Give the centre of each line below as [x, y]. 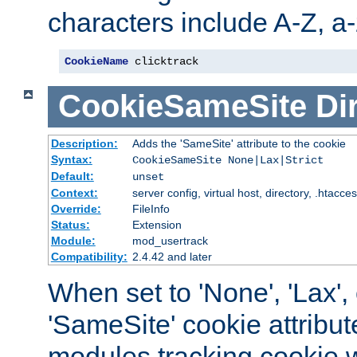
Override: [76, 208]
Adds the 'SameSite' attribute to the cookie [239, 143]
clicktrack [163, 62]
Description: [84, 143]
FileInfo [151, 208]
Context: [74, 192]
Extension [157, 224]
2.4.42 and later [172, 256]
